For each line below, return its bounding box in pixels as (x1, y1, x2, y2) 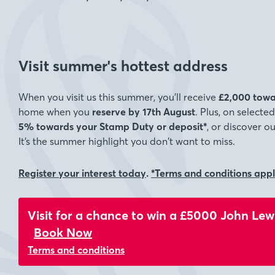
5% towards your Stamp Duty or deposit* (18, 120, 207, 133)
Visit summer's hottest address (18, 57, 228, 75)
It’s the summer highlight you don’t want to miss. (18, 135, 235, 147)
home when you (18, 106, 92, 118)
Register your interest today (18, 167, 146, 179)
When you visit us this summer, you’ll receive (18, 91, 219, 103)
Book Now (34, 225, 92, 240)
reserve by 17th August (92, 106, 195, 118)
